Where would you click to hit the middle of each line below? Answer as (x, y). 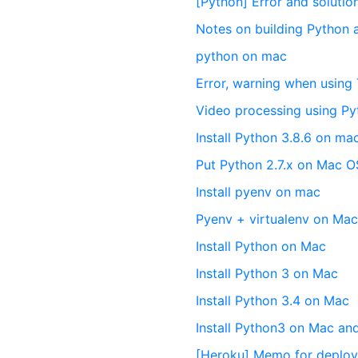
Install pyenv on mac (259, 192)
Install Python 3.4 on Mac (273, 300)
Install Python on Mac (261, 246)
